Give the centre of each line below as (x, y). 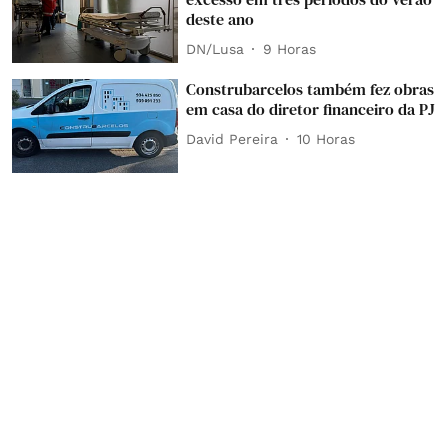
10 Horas (326, 138)
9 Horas (290, 48)
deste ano (220, 19)
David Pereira (232, 138)
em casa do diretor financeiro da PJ (311, 109)
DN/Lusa (215, 48)
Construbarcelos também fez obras (310, 89)
